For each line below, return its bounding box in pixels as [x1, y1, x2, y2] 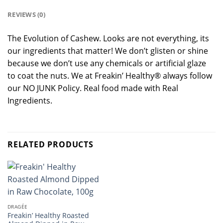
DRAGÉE [7, 203, 28, 210]
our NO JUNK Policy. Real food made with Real [7, 82, 178, 94]
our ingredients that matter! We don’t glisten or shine [7, 45, 208, 56]
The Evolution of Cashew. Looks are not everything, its [7, 32, 209, 44]
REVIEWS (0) [7, 9, 45, 19]
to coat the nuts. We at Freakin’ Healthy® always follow [7, 70, 212, 81]
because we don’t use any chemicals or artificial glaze [7, 57, 206, 69]
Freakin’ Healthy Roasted [7, 210, 89, 220]
